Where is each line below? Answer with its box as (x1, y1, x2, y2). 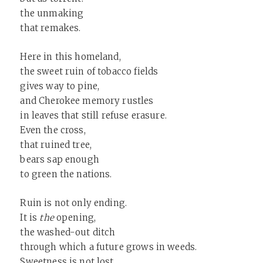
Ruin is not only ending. (20, 197, 127, 209)
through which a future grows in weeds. (20, 241, 197, 253)
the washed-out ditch (20, 227, 116, 238)
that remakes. (20, 22, 81, 34)
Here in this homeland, (20, 51, 121, 63)
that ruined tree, (20, 139, 92, 151)
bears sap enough (20, 154, 99, 166)
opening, (53, 212, 96, 224)
